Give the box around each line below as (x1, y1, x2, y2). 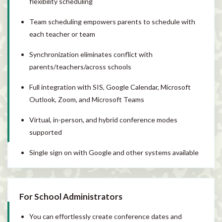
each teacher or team (29, 29, 95, 38)
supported (29, 127, 62, 136)
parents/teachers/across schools (29, 62, 131, 71)
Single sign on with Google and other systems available (29, 148, 199, 157)
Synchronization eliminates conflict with (29, 50, 153, 58)
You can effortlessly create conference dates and (29, 212, 182, 221)
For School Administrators (19, 191, 122, 202)
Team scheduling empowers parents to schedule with (29, 17, 195, 26)
